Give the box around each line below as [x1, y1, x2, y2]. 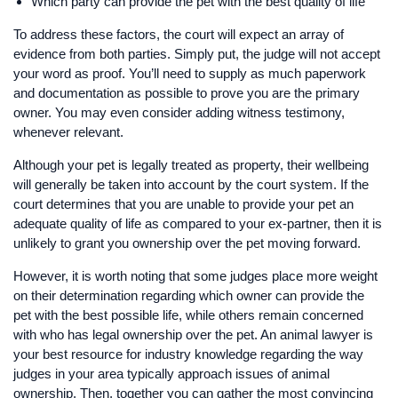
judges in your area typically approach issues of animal [13, 365, 330, 381]
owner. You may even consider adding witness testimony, [13, 104, 345, 120]
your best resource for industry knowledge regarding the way [13, 346, 363, 362]
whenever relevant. [13, 123, 123, 139]
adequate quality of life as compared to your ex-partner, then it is [13, 215, 382, 231]
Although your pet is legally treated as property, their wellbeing [13, 156, 369, 172]
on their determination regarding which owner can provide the [13, 287, 364, 303]
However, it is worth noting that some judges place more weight [13, 267, 378, 283]
